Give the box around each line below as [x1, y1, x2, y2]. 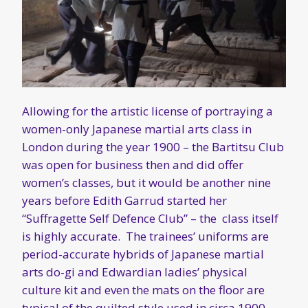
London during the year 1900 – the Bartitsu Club [22, 139, 284, 155]
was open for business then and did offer [22, 157, 243, 173]
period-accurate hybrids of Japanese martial [22, 246, 264, 263]
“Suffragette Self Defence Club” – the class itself [22, 210, 278, 227]
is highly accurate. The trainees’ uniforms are [22, 228, 269, 245]
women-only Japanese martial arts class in [22, 121, 252, 137]
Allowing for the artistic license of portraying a [22, 103, 273, 120]
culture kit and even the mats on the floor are [22, 282, 265, 298]
